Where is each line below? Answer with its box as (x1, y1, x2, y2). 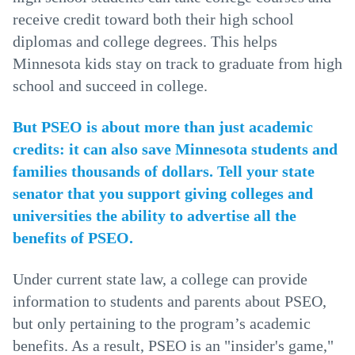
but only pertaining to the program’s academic (13, 315, 311, 332)
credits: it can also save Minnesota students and (13, 140, 338, 158)
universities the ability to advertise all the (13, 207, 296, 224)
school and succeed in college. (13, 77, 208, 94)
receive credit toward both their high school (13, 10, 294, 28)
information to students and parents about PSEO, (13, 292, 326, 310)
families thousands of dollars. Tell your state (13, 162, 315, 180)
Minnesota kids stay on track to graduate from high (13, 55, 342, 72)
